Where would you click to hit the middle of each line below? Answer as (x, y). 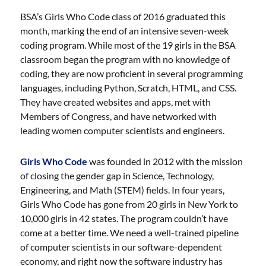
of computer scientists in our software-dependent (121, 247)
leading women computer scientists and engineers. (123, 130)
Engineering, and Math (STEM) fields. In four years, (123, 190)
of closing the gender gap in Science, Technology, (117, 175)
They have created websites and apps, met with (116, 102)
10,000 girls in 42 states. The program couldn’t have (124, 218)
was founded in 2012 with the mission (165, 161)
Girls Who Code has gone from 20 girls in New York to (129, 204)
